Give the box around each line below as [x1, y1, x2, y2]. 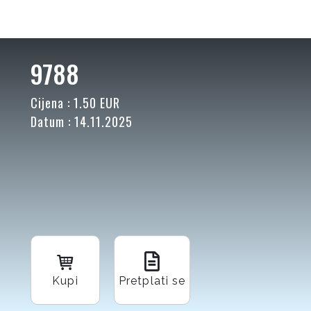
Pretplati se [119, 274, 186, 288]
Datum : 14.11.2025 [31, 112, 133, 131]
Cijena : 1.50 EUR [31, 94, 120, 112]
